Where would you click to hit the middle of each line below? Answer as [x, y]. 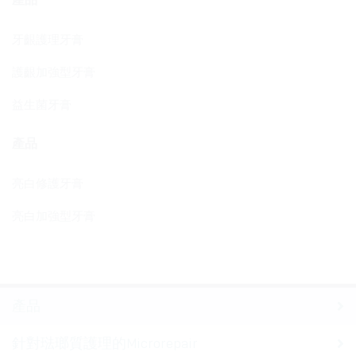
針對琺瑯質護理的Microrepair [105, 343]
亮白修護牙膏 [48, 184]
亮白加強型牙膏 [54, 216]
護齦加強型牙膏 [54, 72]
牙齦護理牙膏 [48, 40]
